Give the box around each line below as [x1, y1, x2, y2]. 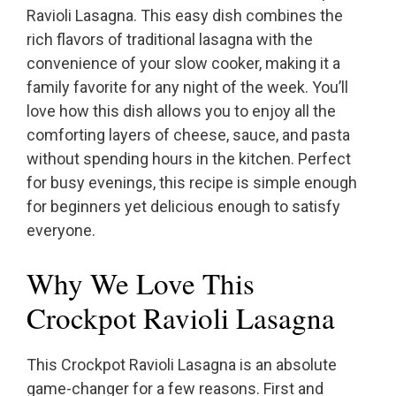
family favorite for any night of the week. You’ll [27, 78, 348, 97]
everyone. [27, 221, 95, 240]
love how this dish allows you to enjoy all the [27, 102, 336, 121]
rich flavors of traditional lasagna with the [27, 30, 313, 49]
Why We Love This [27, 263, 255, 303]
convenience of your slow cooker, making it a [27, 54, 340, 73]
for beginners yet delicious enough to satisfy [27, 197, 340, 217]
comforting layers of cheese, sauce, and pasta [27, 126, 350, 145]
